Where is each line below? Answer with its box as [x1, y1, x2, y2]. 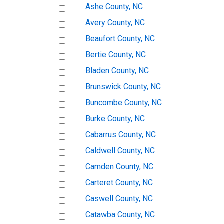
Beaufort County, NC [85, 34, 155, 44]
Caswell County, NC [85, 194, 153, 204]
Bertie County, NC [85, 50, 146, 60]
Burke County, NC [85, 114, 145, 124]
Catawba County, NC [85, 210, 155, 220]
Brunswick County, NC [85, 82, 161, 92]
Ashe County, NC [85, 2, 143, 12]
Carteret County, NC [85, 178, 153, 188]
